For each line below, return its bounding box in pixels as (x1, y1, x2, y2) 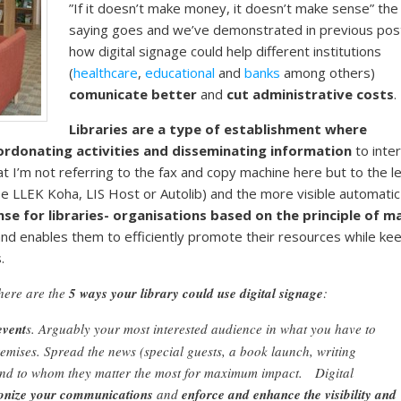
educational (145, 63, 216, 81)
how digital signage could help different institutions (69, 41, 382, 60)
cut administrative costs (226, 84, 395, 103)
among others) (280, 63, 376, 81)
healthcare (73, 63, 139, 81)
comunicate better (69, 84, 198, 103)
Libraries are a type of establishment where (69, 119, 368, 138)
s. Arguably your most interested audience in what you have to (26, 319, 376, 337)
